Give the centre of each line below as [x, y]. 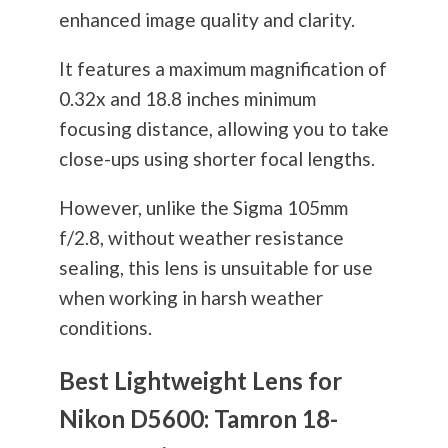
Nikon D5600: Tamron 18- [198, 419]
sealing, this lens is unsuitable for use [215, 268]
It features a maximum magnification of [222, 69]
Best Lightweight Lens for [200, 381]
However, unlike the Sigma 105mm [203, 208]
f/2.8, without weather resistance [201, 238]
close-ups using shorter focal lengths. [216, 159]
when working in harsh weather [190, 298]
